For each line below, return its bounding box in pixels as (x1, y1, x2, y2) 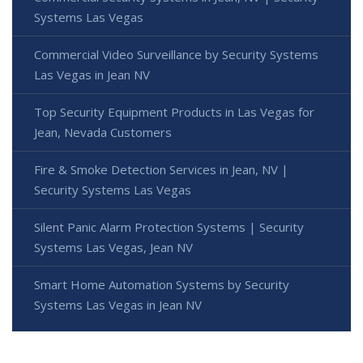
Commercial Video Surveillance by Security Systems (34, 46, 318, 63)
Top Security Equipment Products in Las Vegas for (34, 104, 314, 121)
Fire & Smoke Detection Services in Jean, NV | (34, 161, 288, 178)
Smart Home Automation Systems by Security (34, 276, 289, 293)
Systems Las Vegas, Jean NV (34, 239, 193, 256)
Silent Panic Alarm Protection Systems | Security (34, 219, 304, 236)
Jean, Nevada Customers (34, 124, 172, 141)
